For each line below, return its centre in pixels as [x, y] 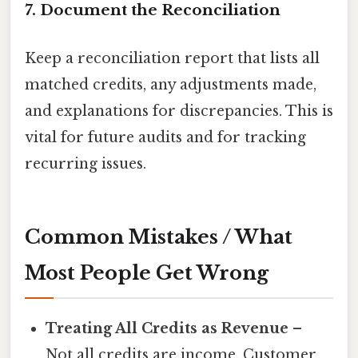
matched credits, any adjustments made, [171, 84]
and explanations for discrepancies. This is [179, 111]
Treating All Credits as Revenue [167, 329]
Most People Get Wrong [147, 273]
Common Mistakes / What [159, 237]
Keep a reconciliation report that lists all [172, 58]
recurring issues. [86, 163]
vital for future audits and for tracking [165, 137]
